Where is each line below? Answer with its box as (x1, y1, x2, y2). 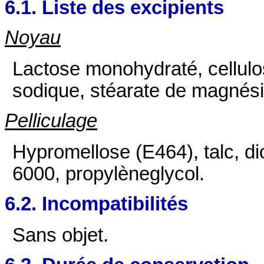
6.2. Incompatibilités (5, 193, 188, 214)
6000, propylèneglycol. (12, 163, 205, 185)
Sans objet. (12, 225, 109, 246)
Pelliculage (5, 110, 97, 131)
